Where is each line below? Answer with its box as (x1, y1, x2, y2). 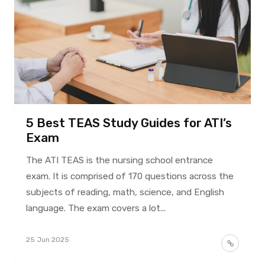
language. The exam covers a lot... (25, 202, 166, 214)
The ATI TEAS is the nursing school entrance (25, 154, 213, 166)
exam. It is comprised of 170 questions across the (25, 170, 234, 182)
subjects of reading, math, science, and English (25, 186, 224, 198)
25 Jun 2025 (25, 235, 69, 244)
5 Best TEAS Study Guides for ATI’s (25, 115, 232, 130)
